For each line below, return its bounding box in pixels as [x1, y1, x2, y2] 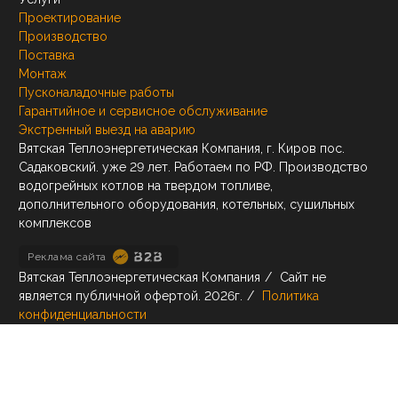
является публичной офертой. [19, 289, 204, 304]
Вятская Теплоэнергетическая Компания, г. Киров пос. [19, 141, 345, 156]
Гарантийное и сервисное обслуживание [19, 104, 267, 119]
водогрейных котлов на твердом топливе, [19, 179, 273, 194]
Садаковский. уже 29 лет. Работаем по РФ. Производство [19, 160, 368, 175]
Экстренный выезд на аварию [19, 123, 195, 138]
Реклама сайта [28, 251, 107, 264]
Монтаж [19, 67, 67, 82]
